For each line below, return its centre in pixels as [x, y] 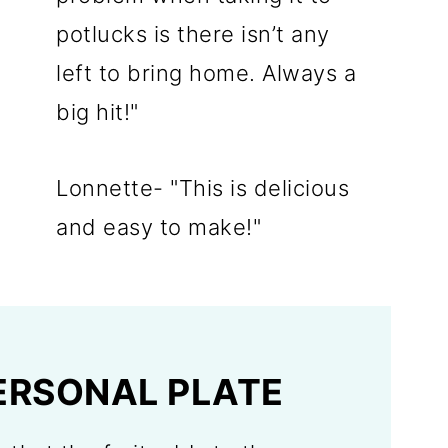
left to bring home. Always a [206, 73]
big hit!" [97, 112]
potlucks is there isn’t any [193, 34]
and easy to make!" [159, 227]
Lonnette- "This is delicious [203, 188]
